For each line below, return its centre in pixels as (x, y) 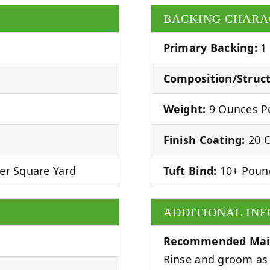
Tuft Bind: (190, 170)
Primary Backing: (210, 47)
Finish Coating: (204, 140)
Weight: (184, 109)
